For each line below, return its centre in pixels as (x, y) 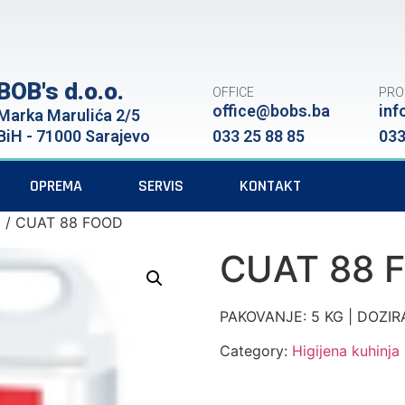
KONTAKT (270, 186)
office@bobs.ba (272, 111)
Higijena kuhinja (346, 351)
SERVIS (161, 186)
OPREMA (56, 186)
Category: (256, 351)
